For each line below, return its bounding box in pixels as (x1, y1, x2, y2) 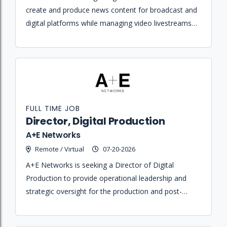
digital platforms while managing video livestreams (26, 18, 192, 28)
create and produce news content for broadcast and (26, 5, 197, 15)
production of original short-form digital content (26, 199, 183, 209)
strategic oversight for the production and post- (26, 186, 182, 196)
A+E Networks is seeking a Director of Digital (26, 160, 174, 170)
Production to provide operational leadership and (26, 173, 186, 183)
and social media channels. (26, 31, 113, 42)
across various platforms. (26, 212, 109, 222)
